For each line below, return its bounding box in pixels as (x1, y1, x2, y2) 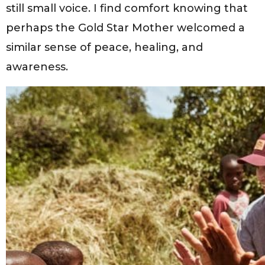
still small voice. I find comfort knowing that (6, 1, 248, 15)
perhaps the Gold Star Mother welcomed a (6, 21, 245, 34)
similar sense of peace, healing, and (6, 40, 203, 54)
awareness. (6, 60, 68, 73)
